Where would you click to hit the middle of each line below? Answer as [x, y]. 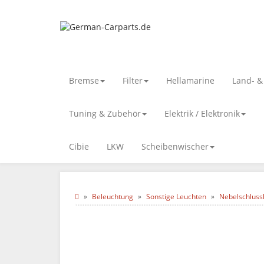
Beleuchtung [113, 197]
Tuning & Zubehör [105, 113]
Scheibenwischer [175, 146]
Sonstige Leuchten [176, 197]
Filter [133, 80]
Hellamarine [190, 80]
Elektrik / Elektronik [202, 113]
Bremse [84, 80]
